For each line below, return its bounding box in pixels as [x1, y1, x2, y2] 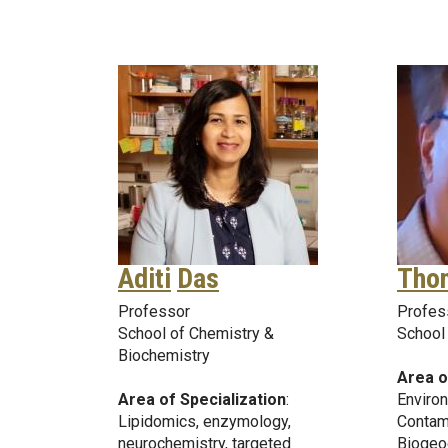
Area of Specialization [118, 389, 286, 409]
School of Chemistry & [118, 323, 274, 343]
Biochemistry [118, 345, 210, 365]
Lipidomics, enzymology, [118, 411, 291, 431]
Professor [118, 301, 190, 321]
